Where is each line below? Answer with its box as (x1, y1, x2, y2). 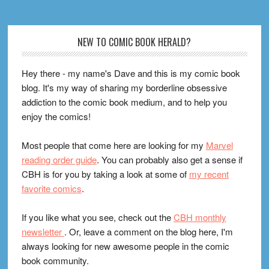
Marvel (205, 138, 233, 151)
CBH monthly (173, 210, 226, 223)
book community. (21, 253, 89, 267)
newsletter (21, 225, 64, 238)
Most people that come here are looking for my (21, 138, 206, 151)
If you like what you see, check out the (21, 210, 174, 223)
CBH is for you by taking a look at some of (21, 167, 189, 180)
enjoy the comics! (21, 109, 91, 122)
